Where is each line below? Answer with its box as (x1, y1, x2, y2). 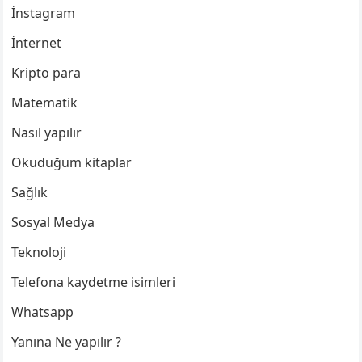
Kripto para (11, 64, 82, 82)
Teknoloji (11, 243, 67, 262)
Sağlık (11, 183, 48, 202)
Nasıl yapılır (11, 124, 82, 142)
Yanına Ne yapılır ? (11, 333, 122, 351)
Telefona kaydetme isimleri (11, 273, 176, 292)
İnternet (11, 34, 62, 53)
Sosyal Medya (11, 213, 95, 232)
